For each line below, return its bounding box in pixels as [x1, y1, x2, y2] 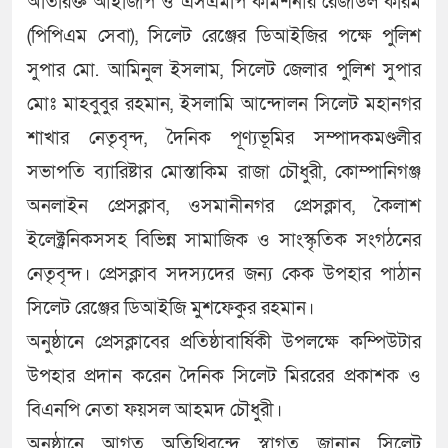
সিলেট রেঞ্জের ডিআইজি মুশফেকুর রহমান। [27, 296, 314, 322]
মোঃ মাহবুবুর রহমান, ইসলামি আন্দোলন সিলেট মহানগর [27, 92, 421, 118]
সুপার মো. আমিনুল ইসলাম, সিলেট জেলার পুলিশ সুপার [27, 58, 421, 84]
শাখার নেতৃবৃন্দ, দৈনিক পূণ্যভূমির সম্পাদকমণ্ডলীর [27, 126, 421, 152]
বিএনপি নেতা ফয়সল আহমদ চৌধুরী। [27, 398, 282, 424]
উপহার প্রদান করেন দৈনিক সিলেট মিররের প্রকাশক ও [27, 364, 421, 390]
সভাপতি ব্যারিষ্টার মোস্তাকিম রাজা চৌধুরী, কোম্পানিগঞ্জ [27, 160, 421, 186]
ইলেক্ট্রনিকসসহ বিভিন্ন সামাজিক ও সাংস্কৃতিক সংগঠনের [27, 228, 421, 254]
